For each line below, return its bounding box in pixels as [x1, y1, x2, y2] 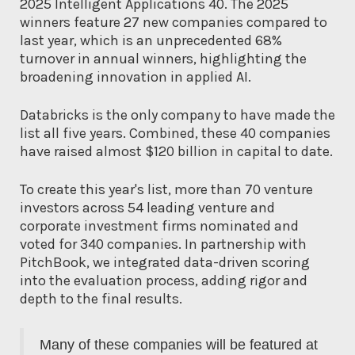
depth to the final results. [20, 289, 182, 307]
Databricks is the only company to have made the [20, 105, 335, 124]
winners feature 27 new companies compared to [20, 13, 327, 31]
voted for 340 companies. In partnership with [20, 235, 307, 253]
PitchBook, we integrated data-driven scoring [20, 253, 310, 271]
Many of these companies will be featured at [40, 336, 318, 353]
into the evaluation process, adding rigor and [20, 271, 307, 289]
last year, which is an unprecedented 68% [20, 31, 282, 49]
